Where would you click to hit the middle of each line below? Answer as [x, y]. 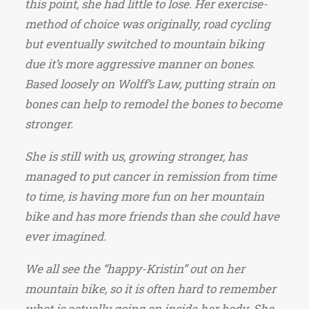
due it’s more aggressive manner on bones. [140, 64]
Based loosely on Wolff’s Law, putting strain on [150, 84]
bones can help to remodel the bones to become [153, 104]
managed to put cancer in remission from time [151, 176]
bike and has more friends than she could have [152, 216]
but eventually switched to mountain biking [144, 44]
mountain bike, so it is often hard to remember [150, 289]
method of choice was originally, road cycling [148, 24]
